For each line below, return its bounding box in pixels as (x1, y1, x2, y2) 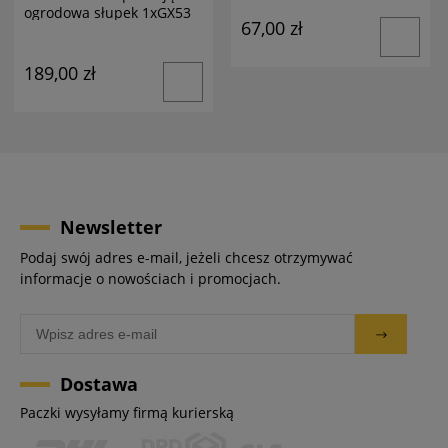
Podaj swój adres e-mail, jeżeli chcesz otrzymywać (20, 247, 353, 267)
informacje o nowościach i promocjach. (20, 268, 281, 288)
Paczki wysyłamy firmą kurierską (20, 402, 234, 422)
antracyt (23, 20, 79, 40)
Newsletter (60, 214, 162, 239)
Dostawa (60, 371, 138, 396)
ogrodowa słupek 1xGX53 (23, 2, 191, 22)
